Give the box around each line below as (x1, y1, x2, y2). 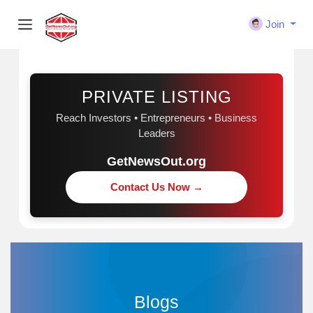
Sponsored (46, 37, 96, 49)
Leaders (138, 127, 175, 139)
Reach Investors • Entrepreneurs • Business (56, 112, 257, 124)
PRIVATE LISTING (81, 87, 232, 106)
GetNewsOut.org (107, 154, 206, 168)
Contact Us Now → (110, 181, 203, 193)
